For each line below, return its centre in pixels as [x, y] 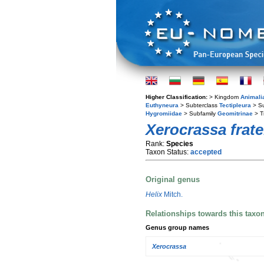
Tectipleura [235, 105]
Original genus [173, 180]
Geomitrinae [235, 113]
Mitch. [172, 194]
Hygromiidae [164, 113]
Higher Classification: [177, 97]
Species [180, 144]
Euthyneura [162, 105]
